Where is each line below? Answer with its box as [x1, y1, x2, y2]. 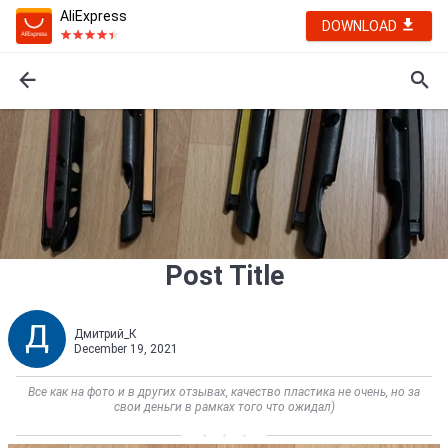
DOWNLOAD [322, 18, 400, 34]
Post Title [164, 260, 284, 292]
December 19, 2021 [74, 342, 178, 356]
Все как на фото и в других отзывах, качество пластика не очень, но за [28, 385, 420, 399]
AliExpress [60, 8, 127, 24]
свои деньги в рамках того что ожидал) [113, 400, 335, 414]
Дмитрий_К [74, 327, 137, 341]
